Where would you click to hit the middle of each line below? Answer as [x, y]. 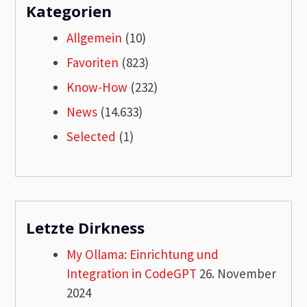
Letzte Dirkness [86, 228]
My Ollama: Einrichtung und [143, 254]
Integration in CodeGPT [132, 273]
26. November [237, 273]
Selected [91, 137]
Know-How [97, 87]
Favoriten [93, 63]
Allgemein [95, 38]
